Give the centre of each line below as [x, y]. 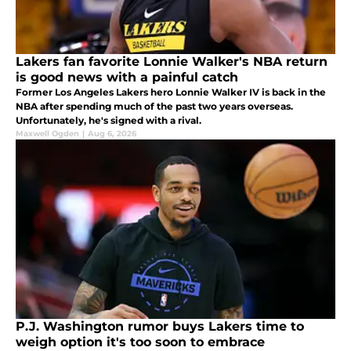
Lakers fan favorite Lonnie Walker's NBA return [172, 61]
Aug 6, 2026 [112, 133]
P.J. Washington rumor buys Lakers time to [160, 326]
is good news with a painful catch [127, 77]
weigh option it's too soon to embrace [140, 342]
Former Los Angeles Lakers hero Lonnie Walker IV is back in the [171, 92]
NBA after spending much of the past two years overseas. [154, 106]
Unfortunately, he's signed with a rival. [109, 120]
